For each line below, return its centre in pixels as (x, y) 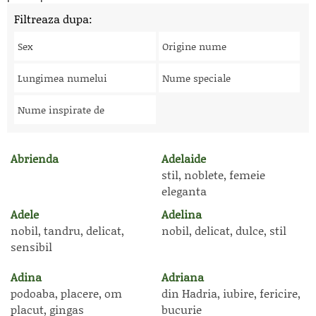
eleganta (184, 191)
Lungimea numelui (62, 78)
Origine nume (194, 46)
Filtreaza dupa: (53, 19)
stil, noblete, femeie (213, 175)
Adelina (182, 214)
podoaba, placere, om (66, 293)
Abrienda (35, 158)
